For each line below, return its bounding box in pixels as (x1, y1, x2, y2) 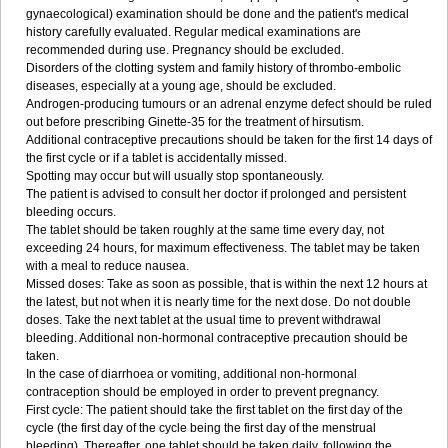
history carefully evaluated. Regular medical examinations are (26, 25, 361, 39)
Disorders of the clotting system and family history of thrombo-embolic (26, 61, 401, 75)
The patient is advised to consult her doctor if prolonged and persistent (26, 187, 406, 201)
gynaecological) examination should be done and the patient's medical (26, 7, 409, 21)
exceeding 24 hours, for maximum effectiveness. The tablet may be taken (26, 241, 420, 255)
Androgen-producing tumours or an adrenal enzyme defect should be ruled (26, 97, 432, 111)
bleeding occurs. (26, 205, 116, 219)
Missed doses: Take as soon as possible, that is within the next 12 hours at (26, 277, 427, 291)
